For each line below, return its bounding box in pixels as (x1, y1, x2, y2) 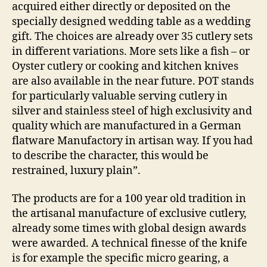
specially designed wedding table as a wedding (12, 14, 251, 29)
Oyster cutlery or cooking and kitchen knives (12, 59, 238, 73)
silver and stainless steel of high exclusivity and (12, 104, 252, 118)
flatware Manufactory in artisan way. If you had (12, 133, 253, 148)
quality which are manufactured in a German (12, 119, 241, 133)
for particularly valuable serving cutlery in (12, 89, 228, 103)
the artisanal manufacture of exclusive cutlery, (12, 207, 247, 221)
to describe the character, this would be (12, 148, 209, 163)
